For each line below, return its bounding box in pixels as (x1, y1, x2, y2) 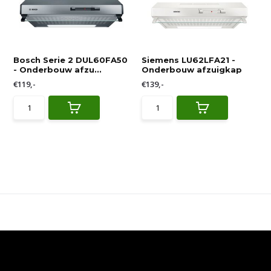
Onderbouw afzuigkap (142, 65, 242, 74)
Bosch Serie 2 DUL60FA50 (13, 55, 128, 65)
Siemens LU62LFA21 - (142, 55, 235, 65)
